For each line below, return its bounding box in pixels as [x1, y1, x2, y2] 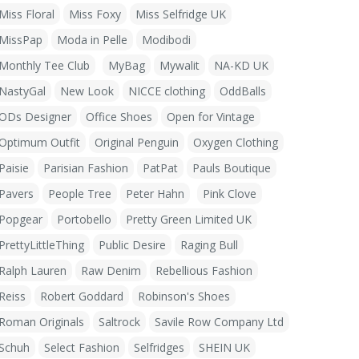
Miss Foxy [69, 6, 121, 22]
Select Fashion [44, 340, 119, 355]
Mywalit [159, 58, 200, 73]
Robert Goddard [40, 288, 123, 304]
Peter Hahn [126, 186, 184, 201]
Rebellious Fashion [155, 263, 252, 278]
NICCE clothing [128, 83, 205, 99]
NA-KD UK [214, 58, 268, 73]
